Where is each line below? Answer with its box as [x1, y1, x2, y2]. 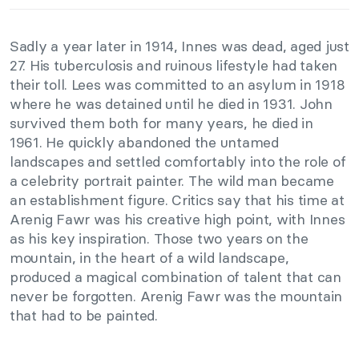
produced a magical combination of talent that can [10, 268, 341, 287]
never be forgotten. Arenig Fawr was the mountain [10, 287, 343, 306]
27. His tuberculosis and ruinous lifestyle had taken [10, 56, 337, 75]
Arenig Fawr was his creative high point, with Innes [10, 210, 345, 229]
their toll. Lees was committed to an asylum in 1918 [10, 75, 345, 95]
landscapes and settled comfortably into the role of [10, 152, 346, 171]
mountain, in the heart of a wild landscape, [10, 248, 289, 268]
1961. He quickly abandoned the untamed [10, 133, 279, 152]
